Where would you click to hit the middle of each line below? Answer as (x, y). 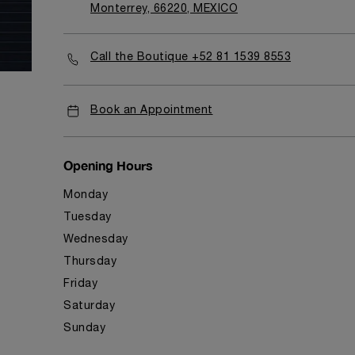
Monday (86, 195)
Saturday (89, 306)
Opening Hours (108, 165)
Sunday (84, 328)
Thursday (90, 262)
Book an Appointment (152, 111)
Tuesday (88, 218)
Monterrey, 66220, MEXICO (164, 9)
